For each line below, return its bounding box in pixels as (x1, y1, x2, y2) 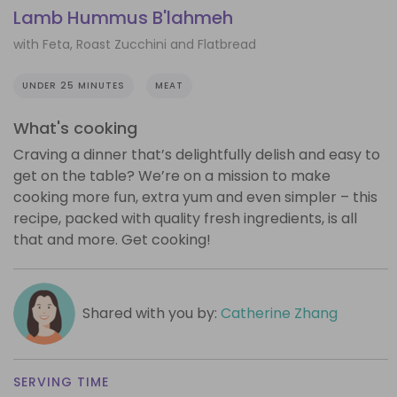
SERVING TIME (13, 372, 109, 391)
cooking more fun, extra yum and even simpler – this (13, 186, 378, 207)
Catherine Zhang (220, 302, 338, 323)
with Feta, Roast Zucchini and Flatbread (13, 35, 256, 53)
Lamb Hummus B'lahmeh (13, 5, 233, 31)
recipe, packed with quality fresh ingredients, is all (13, 207, 357, 229)
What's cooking (13, 116, 137, 139)
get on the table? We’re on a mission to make (13, 165, 331, 186)
